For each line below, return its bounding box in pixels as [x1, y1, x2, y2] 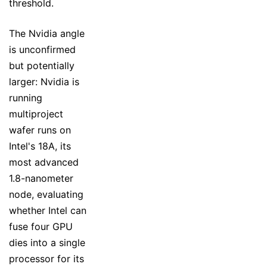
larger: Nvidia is [9, 75, 79, 88]
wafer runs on [9, 123, 71, 136]
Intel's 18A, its [9, 139, 71, 152]
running [9, 91, 42, 104]
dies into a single [9, 236, 85, 249]
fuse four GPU [9, 220, 73, 232]
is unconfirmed [9, 43, 76, 55]
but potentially [9, 59, 74, 72]
